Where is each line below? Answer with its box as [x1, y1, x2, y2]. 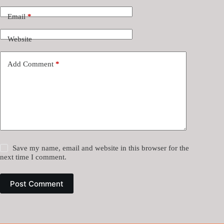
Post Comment [10, 178, 63, 188]
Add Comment [7, 59, 53, 68]
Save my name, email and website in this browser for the [12, 144, 189, 152]
